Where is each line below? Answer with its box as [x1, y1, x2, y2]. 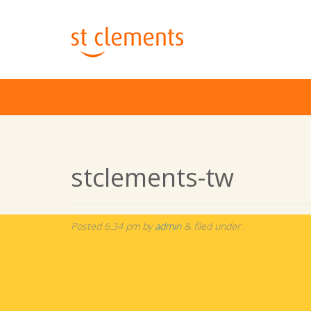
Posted [71, 219, 104, 233]
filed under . [191, 219, 245, 233]
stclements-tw [71, 160, 234, 194]
